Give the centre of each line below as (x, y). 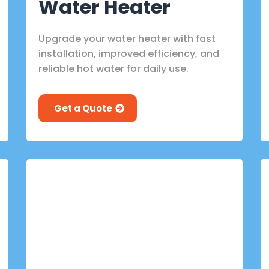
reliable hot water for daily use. (113, 68)
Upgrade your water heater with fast (127, 38)
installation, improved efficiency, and (129, 53)
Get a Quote (83, 108)
